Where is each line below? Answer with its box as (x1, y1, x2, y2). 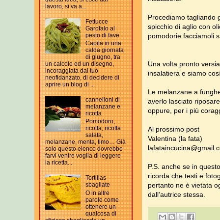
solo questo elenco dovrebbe (45, 145, 123, 153)
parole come (85, 196, 119, 203)
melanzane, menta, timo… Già (45, 138, 126, 146)
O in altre (85, 189, 110, 196)
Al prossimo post (148, 125, 199, 133)
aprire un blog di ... (45, 81, 95, 88)
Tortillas (85, 174, 106, 182)
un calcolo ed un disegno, (45, 60, 114, 68)
